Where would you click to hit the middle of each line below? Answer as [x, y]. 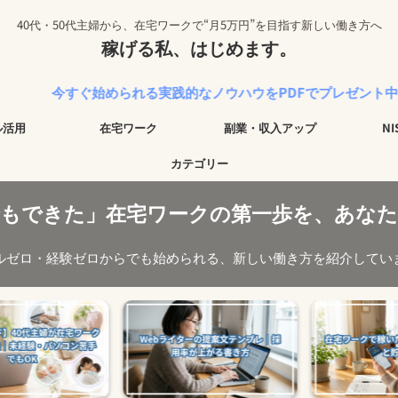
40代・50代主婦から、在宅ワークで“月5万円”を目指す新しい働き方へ [199, 24]
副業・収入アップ [270, 127]
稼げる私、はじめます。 [199, 48]
